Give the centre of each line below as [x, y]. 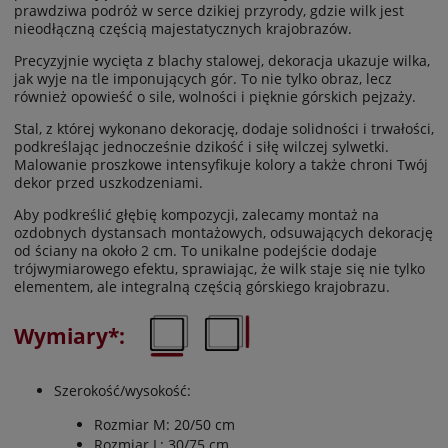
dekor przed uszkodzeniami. [108, 182]
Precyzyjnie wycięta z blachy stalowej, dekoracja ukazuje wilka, [222, 60]
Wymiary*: [79, 336]
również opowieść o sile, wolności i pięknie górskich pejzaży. [215, 96]
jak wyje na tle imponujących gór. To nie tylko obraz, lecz [203, 78]
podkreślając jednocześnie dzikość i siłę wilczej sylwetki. [201, 146]
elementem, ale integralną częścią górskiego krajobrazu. [202, 286]
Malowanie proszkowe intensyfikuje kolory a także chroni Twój [221, 164]
